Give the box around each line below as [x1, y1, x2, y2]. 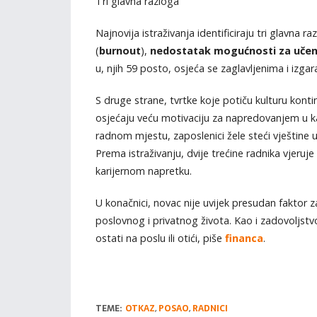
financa [224, 231, 263, 245]
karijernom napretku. [95, 164, 192, 178]
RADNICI [192, 301, 228, 316]
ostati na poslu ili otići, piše [95, 231, 225, 245]
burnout [98, 44, 141, 57]
